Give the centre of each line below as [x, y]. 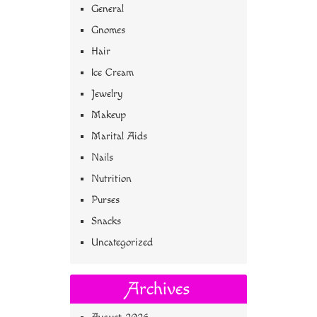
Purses [105, 200]
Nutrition [111, 179]
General [108, 9]
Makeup [109, 115]
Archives [158, 289]
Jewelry [107, 94]
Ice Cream [113, 73]
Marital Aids [119, 137]
